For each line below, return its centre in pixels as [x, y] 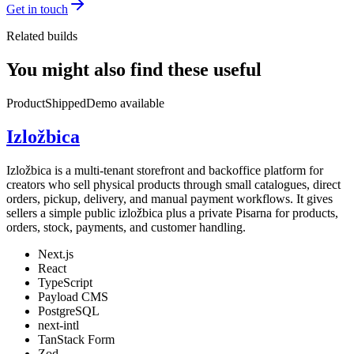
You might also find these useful [134, 69]
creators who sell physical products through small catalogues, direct [173, 184]
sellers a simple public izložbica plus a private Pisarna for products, [172, 213]
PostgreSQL [69, 311]
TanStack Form [76, 339]
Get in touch [37, 9]
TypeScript [65, 282]
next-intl [58, 325]
